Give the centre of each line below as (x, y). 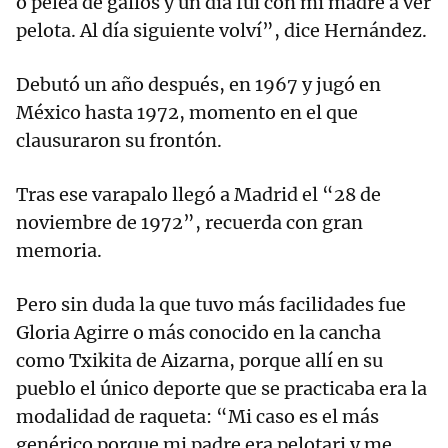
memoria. (59, 251)
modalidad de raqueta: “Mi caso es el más (197, 417)
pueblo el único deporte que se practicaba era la (221, 389)
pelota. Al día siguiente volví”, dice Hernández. (221, 31)
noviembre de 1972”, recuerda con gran (189, 223)
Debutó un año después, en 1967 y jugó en (198, 85)
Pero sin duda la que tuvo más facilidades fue (211, 305)
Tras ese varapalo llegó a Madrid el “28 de (198, 195)
